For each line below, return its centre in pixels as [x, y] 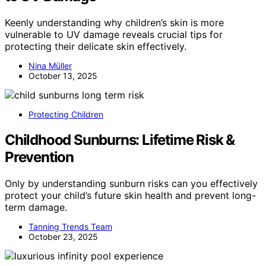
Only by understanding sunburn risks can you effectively [131, 183]
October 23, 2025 [63, 236]
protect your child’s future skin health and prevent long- [130, 195]
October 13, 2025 [63, 75]
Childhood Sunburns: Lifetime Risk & [120, 140]
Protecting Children [66, 114]
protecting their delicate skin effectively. [96, 46]
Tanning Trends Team [70, 226]
